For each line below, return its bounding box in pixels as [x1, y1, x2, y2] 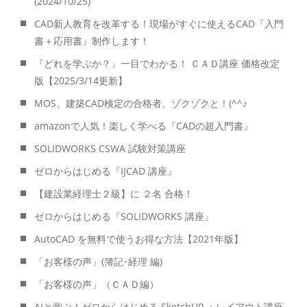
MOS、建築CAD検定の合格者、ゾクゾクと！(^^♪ [34, 96, 247, 110]
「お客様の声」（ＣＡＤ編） [34, 277, 159, 291]
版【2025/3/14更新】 [34, 73, 127, 87]
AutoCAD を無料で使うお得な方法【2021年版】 [34, 232, 243, 245]
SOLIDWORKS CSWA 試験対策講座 [34, 141, 186, 155]
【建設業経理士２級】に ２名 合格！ [34, 186, 193, 200]
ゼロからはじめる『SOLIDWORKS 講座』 [34, 209, 214, 223]
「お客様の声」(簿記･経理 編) [34, 254, 162, 268]
